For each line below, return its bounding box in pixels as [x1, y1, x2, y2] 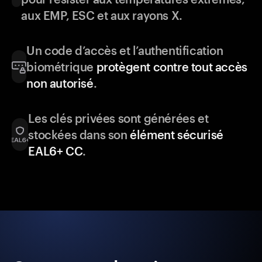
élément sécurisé [130, 127, 223, 142]
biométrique [26, 60, 96, 74]
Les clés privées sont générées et [28, 111, 209, 126]
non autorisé [26, 76, 94, 91]
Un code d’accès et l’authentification [26, 43, 223, 58]
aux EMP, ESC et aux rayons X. [21, 8, 182, 23]
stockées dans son [28, 127, 130, 142]
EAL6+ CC [28, 144, 83, 158]
